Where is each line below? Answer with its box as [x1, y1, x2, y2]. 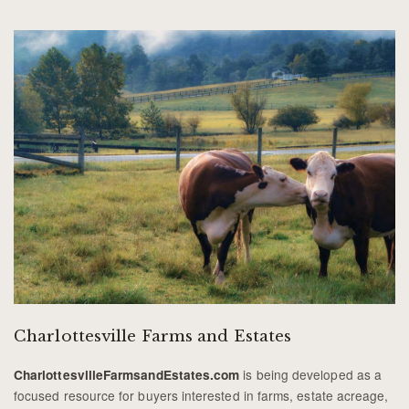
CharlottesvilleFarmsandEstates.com [14, 365, 240, 383]
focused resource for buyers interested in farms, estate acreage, [14, 385, 389, 404]
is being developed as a [239, 364, 382, 383]
